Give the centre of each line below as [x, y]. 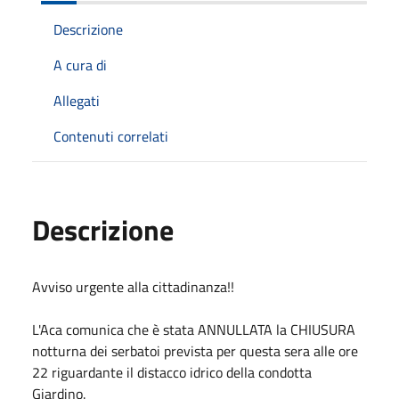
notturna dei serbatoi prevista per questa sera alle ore [195, 350]
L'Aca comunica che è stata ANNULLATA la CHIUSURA [194, 329]
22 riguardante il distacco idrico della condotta [172, 372]
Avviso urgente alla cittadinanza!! [133, 286]
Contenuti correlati [111, 136]
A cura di [80, 65]
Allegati [77, 100]
